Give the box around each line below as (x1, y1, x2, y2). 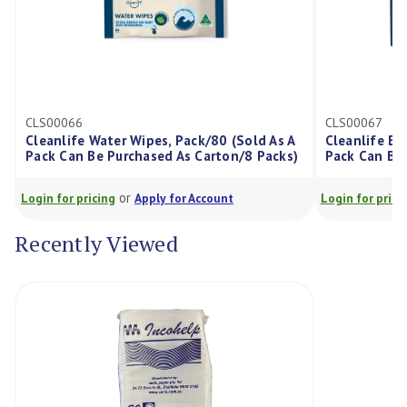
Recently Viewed (15, 228, 178, 258)
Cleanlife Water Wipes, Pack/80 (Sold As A (25, 132, 295, 150)
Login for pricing (21, 190, 115, 207)
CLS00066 (25, 114, 83, 132)
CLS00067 (324, 114, 382, 132)
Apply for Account (134, 190, 233, 207)
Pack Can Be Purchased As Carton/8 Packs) (25, 147, 298, 165)
